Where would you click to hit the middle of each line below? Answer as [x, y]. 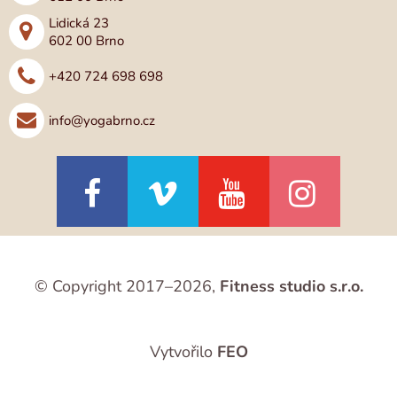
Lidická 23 [79, 23]
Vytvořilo [183, 352]
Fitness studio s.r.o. [291, 286]
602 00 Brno [86, 41]
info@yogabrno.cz [102, 121]
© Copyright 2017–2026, [127, 286]
